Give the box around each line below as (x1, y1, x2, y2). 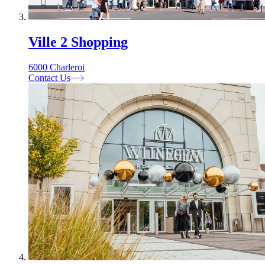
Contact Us (28, 73, 70, 83)
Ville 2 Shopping (28, 34, 128, 50)
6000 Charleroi (28, 62, 85, 73)
